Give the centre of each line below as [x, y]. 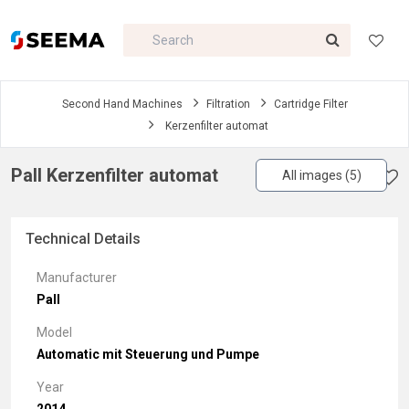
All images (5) [321, 175]
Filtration [228, 104]
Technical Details [83, 239]
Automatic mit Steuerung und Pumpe [148, 354]
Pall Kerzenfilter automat [115, 175]
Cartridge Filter [310, 104]
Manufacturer [77, 278]
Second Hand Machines [122, 104]
